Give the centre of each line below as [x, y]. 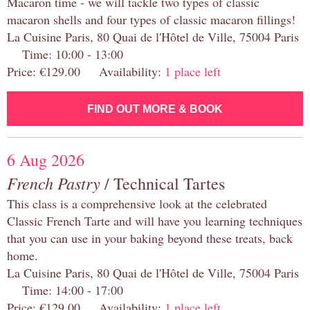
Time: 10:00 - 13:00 [65, 54]
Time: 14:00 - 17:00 [65, 290]
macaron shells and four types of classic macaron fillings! [151, 20]
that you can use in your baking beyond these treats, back [150, 238]
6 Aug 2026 [46, 160]
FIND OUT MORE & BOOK [155, 109]
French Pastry [54, 183]
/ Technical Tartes [163, 184]
